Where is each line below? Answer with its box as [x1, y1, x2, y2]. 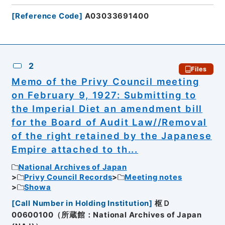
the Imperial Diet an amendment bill [11, 103, 203, 115]
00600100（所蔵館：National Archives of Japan [11, 210, 202, 220]
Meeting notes [125, 172, 182, 182]
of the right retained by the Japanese [11, 130, 212, 142]
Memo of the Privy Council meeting [11, 76, 199, 87]
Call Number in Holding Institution [15, 199, 150, 208]
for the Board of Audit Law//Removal [11, 117, 207, 128]
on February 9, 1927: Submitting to [11, 89, 196, 101]
